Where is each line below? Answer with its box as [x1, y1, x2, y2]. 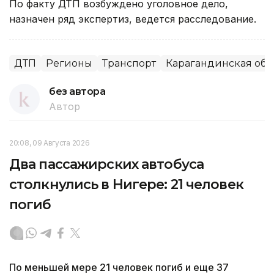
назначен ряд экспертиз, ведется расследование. [9, 12, 256, 25]
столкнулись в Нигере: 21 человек [9, 176, 243, 193]
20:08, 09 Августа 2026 [9, 138, 90, 147]
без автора [49, 85, 106, 97]
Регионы [46, 57, 92, 69]
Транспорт [102, 57, 156, 69]
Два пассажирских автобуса [9, 155, 204, 172]
